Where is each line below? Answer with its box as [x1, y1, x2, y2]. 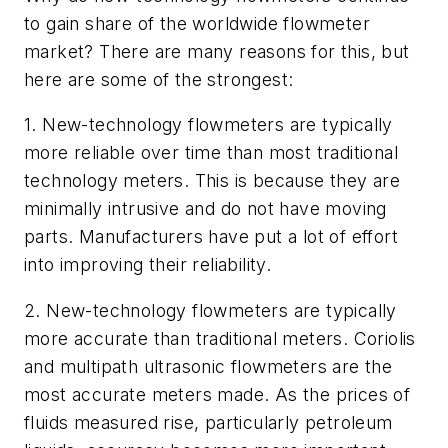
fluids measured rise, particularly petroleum [24, 411, 393, 433]
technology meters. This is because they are [24, 170, 401, 192]
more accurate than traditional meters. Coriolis [24, 327, 416, 349]
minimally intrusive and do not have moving [24, 198, 387, 220]
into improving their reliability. [24, 254, 272, 276]
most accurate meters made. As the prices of [24, 383, 411, 405]
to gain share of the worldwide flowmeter [24, 12, 370, 34]
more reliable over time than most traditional [24, 142, 398, 164]
